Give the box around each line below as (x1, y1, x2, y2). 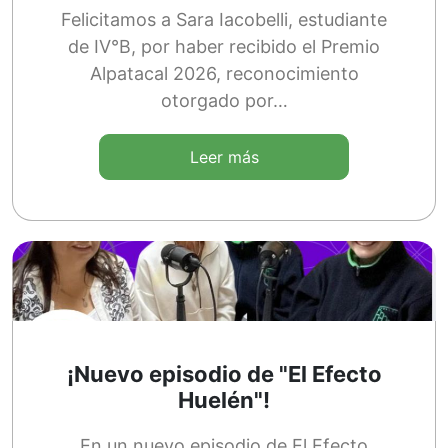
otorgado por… (160, 89, 288, 111)
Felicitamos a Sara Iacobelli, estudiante (61, 8, 387, 30)
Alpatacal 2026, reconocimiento (89, 62, 359, 84)
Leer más (189, 147, 259, 168)
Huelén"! (178, 387, 270, 414)
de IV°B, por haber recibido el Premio (68, 35, 380, 57)
